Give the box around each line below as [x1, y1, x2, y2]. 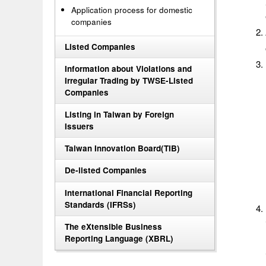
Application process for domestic [71, 4, 192, 15]
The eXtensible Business [65, 220, 162, 232]
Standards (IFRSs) [65, 198, 136, 210]
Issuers [65, 121, 94, 132]
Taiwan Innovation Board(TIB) [65, 142, 180, 154]
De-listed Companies [65, 164, 147, 176]
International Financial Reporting [65, 186, 192, 198]
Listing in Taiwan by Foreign [65, 109, 174, 121]
